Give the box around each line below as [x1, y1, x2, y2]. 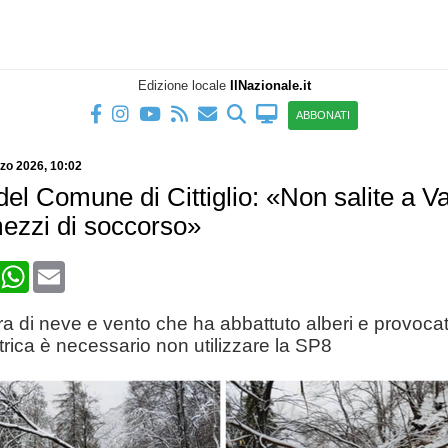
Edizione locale [137, 78, 230, 93]
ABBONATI [296, 109, 350, 121]
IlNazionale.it [229, 78, 311, 93]
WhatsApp [28, 260, 103, 277]
